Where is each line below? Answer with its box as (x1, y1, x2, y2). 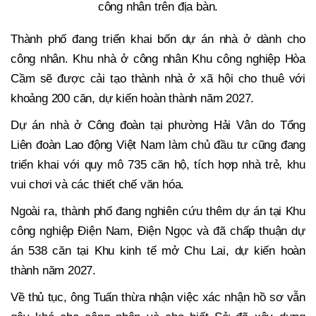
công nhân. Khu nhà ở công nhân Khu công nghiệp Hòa (11, 52, 305, 66)
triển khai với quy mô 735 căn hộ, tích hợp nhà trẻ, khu (11, 158, 305, 172)
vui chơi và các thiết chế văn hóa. (11, 178, 188, 192)
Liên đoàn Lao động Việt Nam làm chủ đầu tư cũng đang (11, 138, 305, 152)
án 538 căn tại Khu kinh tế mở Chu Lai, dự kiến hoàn (11, 244, 305, 258)
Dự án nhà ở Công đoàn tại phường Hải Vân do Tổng (11, 119, 305, 133)
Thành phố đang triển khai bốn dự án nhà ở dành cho (11, 32, 305, 47)
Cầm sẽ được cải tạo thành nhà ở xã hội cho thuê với (11, 72, 305, 86)
